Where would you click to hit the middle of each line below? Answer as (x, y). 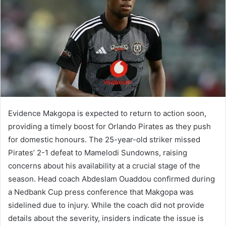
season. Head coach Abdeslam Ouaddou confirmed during (111, 179)
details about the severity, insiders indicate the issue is (106, 218)
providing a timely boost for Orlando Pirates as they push (109, 127)
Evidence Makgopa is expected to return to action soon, (107, 114)
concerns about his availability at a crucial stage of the (104, 166)
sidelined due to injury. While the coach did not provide (106, 205)
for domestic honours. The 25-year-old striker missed (104, 140)
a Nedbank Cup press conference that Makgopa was (101, 192)
